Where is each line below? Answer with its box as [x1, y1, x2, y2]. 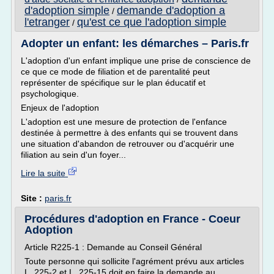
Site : [21, 193, 45, 203]
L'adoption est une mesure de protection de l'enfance [21, 117, 227, 127]
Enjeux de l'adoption [21, 103, 99, 113]
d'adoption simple [24, 4, 109, 17]
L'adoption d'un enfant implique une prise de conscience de [21, 56, 251, 65]
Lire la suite [21, 168, 68, 178]
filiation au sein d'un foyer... [21, 150, 126, 160]
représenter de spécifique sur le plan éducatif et [21, 78, 206, 87]
